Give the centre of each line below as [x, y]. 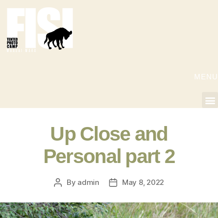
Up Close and [109, 134]
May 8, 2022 [143, 182]
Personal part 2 [109, 156]
